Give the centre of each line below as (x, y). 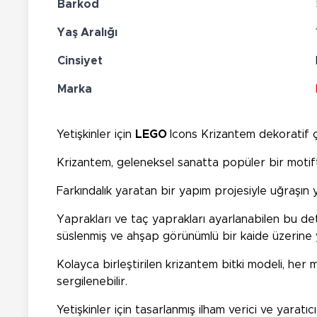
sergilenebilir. (92, 281)
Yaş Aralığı (87, 32)
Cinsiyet (80, 60)
